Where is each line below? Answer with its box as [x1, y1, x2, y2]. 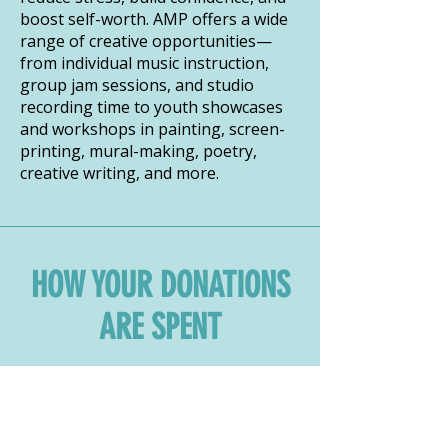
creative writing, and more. [20, 161, 219, 184]
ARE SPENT [99, 305, 221, 348]
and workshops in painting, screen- [20, 117, 285, 140]
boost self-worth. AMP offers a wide [20, 7, 288, 30]
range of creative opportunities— [20, 29, 272, 52]
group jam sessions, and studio [20, 73, 254, 96]
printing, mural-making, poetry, [20, 139, 257, 162]
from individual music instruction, [20, 51, 269, 74]
